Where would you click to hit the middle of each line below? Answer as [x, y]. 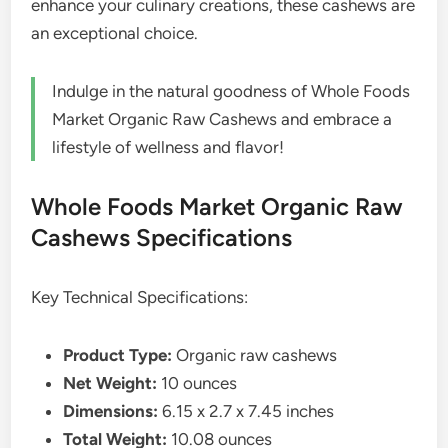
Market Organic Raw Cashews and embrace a [222, 118]
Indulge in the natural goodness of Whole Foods [231, 90]
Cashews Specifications [162, 237]
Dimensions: [111, 410]
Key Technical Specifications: [140, 296]
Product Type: [118, 354]
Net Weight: [110, 382]
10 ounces [197, 382]
